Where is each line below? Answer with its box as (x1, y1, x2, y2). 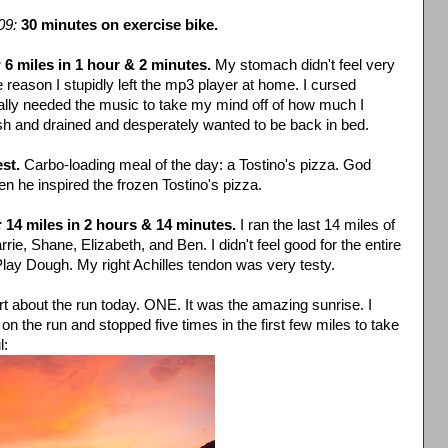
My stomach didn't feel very (215, 56, 395, 73)
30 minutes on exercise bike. (21, 16, 218, 33)
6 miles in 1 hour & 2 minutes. (5, 56, 215, 73)
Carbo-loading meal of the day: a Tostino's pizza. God (20, 156, 371, 173)
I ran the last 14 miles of (240, 216, 395, 233)
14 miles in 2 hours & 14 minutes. (6, 216, 240, 233)
